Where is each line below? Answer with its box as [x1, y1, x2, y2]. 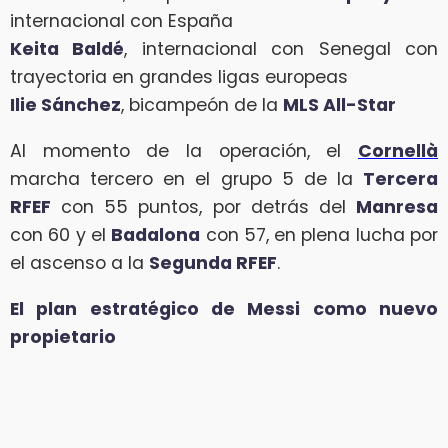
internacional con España [10, 9, 233, 34]
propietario [10, 324, 116, 349]
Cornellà [358, 138, 438, 163]
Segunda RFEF [149, 250, 277, 275]
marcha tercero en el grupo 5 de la [10, 166, 363, 191]
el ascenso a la [10, 250, 149, 275]
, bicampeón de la [121, 93, 283, 118]
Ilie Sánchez [10, 93, 121, 118]
